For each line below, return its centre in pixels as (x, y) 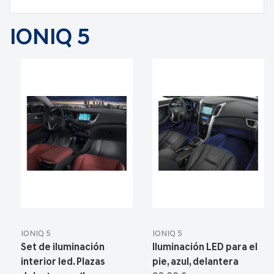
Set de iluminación (62, 248)
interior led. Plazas (63, 263)
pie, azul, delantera (195, 263)
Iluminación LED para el (205, 248)
